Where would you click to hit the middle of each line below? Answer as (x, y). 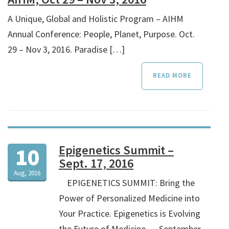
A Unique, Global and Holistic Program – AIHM (96, 19)
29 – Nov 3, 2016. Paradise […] (66, 50)
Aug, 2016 (27, 173)
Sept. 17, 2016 (96, 164)
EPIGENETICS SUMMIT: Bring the (127, 183)
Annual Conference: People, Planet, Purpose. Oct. (101, 34)
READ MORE (173, 76)
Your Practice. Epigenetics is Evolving (130, 214)
